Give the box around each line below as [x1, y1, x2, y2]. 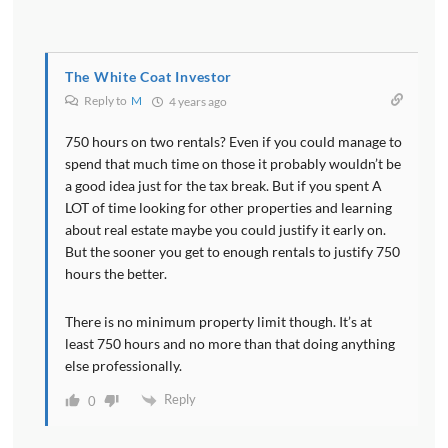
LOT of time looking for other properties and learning [65, 199, 392, 217]
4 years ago [167, 94, 227, 110]
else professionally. [65, 357, 182, 375]
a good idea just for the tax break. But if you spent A [65, 177, 382, 195]
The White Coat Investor [65, 68, 233, 86]
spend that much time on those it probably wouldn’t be [65, 155, 401, 173]
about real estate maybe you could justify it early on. [65, 221, 386, 239]
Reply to [82, 93, 131, 109]
